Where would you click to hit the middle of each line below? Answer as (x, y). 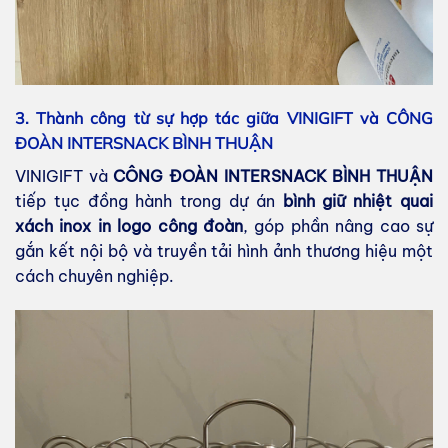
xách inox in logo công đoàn (129, 226)
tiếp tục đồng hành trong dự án (149, 201)
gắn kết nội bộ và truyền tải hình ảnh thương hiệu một (224, 251)
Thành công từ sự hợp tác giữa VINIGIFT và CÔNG (235, 118)
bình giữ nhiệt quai (358, 201)
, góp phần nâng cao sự (338, 226)
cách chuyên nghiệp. (94, 276)
